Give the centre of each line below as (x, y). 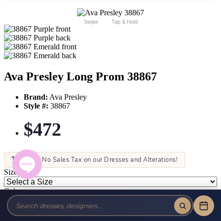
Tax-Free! (26, 160)
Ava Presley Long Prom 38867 (80, 76)
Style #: (36, 106)
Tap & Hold (124, 21)
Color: (14, 191)
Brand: (36, 97)
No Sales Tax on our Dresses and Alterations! (109, 160)
